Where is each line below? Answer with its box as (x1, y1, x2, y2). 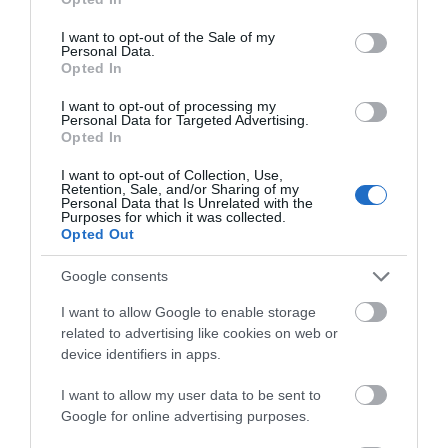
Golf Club (254, 108, 324, 130)
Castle (254, 142, 291, 159)
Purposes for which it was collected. (61, 208, 286, 225)
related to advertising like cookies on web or (61, 324, 338, 341)
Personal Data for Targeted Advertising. (61, 111, 309, 128)
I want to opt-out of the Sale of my (61, 28, 275, 45)
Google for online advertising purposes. (61, 407, 310, 424)
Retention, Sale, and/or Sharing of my (61, 180, 299, 197)
